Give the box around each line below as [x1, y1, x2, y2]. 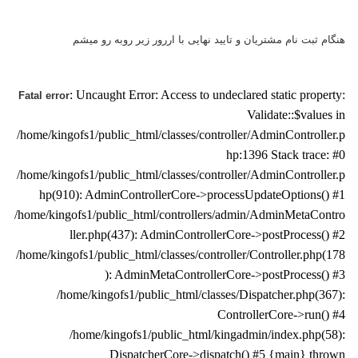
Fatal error [22, 89, 74, 102]
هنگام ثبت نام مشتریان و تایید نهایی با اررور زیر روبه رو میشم [77, 34, 349, 46]
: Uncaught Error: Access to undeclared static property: [74, 88, 349, 102]
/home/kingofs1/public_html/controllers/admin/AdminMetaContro [18, 208, 349, 222]
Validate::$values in [251, 108, 349, 122]
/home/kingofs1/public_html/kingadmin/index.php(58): [74, 328, 349, 342]
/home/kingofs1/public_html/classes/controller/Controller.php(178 [20, 248, 349, 262]
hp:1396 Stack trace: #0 [230, 148, 349, 162]
